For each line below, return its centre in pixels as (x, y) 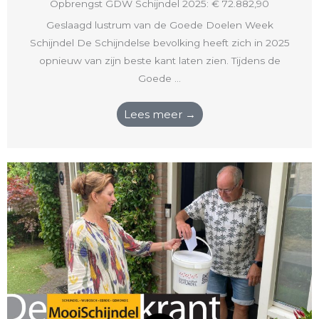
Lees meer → (159, 114)
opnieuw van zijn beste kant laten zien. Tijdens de (159, 60)
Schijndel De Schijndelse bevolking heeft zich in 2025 (159, 42)
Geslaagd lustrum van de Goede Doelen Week (159, 25)
